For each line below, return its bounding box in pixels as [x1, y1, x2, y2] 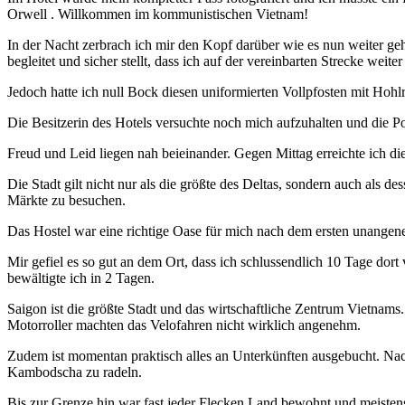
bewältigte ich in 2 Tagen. [7, 270, 155, 287]
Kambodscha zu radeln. [7, 364, 142, 381]
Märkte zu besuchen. [7, 193, 126, 209]
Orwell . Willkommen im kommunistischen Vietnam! [7, 6, 308, 23]
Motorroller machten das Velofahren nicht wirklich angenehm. [7, 317, 361, 334]
